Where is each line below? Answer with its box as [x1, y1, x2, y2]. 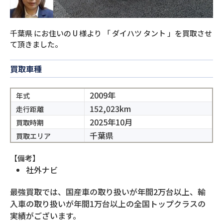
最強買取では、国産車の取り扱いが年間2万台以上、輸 [10, 186, 206, 198]
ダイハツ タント [112, 28, 166, 38]
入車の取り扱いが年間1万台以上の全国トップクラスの [10, 198, 206, 210]
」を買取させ [167, 28, 212, 38]
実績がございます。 [10, 210, 81, 222]
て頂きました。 [10, 39, 62, 49]
